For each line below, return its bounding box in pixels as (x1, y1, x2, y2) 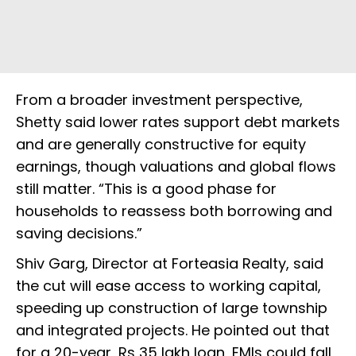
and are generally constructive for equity (16, 134, 306, 155)
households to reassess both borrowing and (16, 201, 332, 222)
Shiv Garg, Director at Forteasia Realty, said (16, 253, 323, 274)
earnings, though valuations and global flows (16, 157, 336, 177)
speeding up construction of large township (16, 298, 327, 319)
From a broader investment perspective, (16, 90, 303, 110)
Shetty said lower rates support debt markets (16, 112, 340, 133)
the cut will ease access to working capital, (16, 276, 321, 296)
